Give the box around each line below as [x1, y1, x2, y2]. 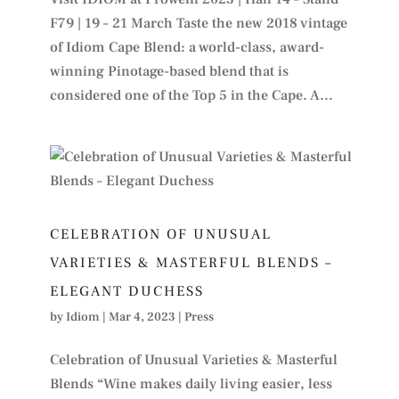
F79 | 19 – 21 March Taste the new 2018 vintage [49, 13, 347, 32]
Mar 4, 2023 [108, 308, 175, 325]
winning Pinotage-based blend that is [49, 61, 289, 80]
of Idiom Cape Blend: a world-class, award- [49, 37, 324, 56]
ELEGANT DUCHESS [49, 281, 204, 300]
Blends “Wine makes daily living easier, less [49, 374, 332, 393]
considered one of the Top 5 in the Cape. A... [49, 85, 333, 104]
